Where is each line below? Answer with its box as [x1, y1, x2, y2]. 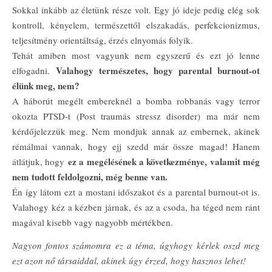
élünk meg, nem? [12, 79, 80, 92]
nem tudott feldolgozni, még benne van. [12, 170, 168, 183]
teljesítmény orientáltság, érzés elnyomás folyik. [12, 34, 193, 46]
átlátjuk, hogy [12, 155, 68, 168]
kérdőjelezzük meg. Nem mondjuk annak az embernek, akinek [12, 125, 260, 137]
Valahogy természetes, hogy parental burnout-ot [56, 64, 260, 77]
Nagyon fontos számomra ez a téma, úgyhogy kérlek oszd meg [12, 239, 260, 251]
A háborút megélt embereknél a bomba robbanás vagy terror [12, 95, 260, 107]
